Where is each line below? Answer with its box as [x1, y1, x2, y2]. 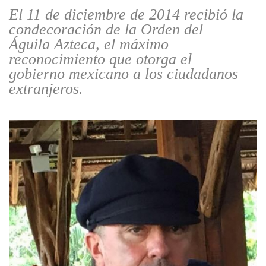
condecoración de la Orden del [9, 21, 203, 39]
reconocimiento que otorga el [9, 50, 192, 68]
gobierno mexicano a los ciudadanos [9, 65, 238, 83]
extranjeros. [9, 80, 83, 98]
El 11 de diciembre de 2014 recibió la [9, 6, 243, 24]
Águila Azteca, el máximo [9, 36, 169, 53]
